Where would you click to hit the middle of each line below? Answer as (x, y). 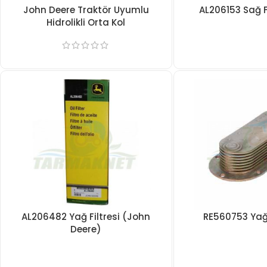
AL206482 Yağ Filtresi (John (86, 217)
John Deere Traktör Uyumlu (86, 10)
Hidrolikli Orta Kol (86, 22)
